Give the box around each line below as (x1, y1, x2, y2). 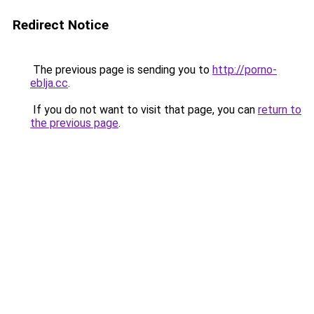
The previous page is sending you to (30, 63, 212, 76)
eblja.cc (30, 76, 68, 90)
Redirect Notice (13, 17, 109, 33)
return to (258, 103, 301, 116)
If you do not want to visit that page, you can (30, 103, 258, 116)
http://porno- (212, 63, 277, 76)
